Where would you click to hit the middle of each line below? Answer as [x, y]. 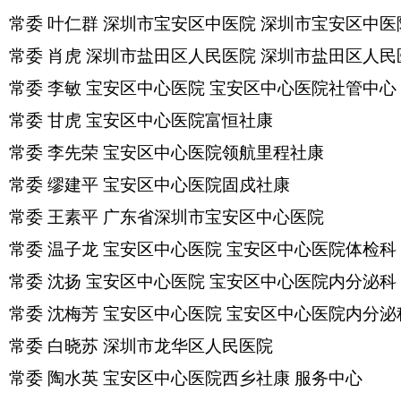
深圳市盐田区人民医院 [171, 56]
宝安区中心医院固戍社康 [196, 185]
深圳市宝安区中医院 [179, 24]
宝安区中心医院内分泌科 [303, 282]
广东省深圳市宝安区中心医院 [213, 217]
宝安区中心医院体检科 [311, 249]
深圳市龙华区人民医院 [188, 346]
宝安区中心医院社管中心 [303, 88]
